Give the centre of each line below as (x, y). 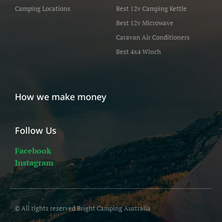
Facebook (33, 151)
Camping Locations (43, 8)
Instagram (34, 163)
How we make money (61, 97)
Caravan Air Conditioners (153, 37)
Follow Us (36, 130)
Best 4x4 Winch (139, 52)
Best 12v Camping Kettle (151, 8)
